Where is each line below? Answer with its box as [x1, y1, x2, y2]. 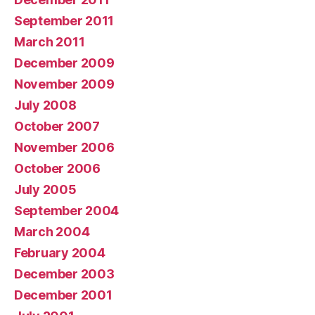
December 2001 [14, 288, 112, 303]
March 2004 [14, 224, 90, 240]
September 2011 [14, 13, 115, 29]
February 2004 [14, 245, 105, 261]
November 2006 [14, 140, 115, 155]
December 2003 [14, 266, 115, 282]
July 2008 [14, 98, 77, 113]
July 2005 [14, 182, 77, 198]
